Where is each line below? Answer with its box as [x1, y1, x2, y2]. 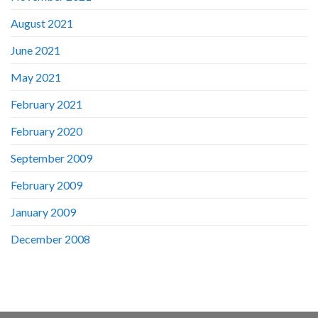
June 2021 [11, 43, 60, 57]
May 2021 [11, 70, 61, 84]
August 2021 [11, 16, 73, 30]
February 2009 [11, 177, 82, 192]
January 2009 [11, 204, 76, 219]
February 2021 [11, 97, 82, 111]
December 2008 [11, 231, 90, 246]
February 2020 [11, 124, 82, 138]
